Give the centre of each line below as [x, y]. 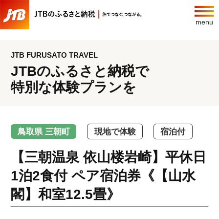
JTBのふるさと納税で [80, 71]
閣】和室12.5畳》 [66, 195]
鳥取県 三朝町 [44, 131]
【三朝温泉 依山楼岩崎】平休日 [109, 157]
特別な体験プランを [74, 87]
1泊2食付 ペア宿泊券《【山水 [103, 176]
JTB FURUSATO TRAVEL [55, 55]
